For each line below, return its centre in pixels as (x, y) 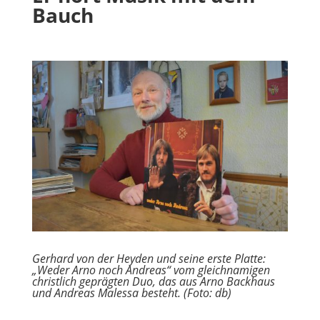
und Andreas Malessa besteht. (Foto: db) (131, 292)
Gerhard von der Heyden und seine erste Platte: (149, 258)
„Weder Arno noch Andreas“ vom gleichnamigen (151, 270)
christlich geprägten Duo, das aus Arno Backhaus (153, 281)
